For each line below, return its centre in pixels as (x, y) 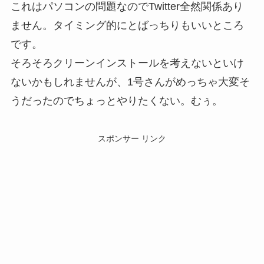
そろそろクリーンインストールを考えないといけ (127, 63)
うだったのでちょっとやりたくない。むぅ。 (116, 100)
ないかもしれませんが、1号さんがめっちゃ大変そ (130, 82)
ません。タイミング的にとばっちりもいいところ (127, 25)
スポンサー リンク (132, 138)
